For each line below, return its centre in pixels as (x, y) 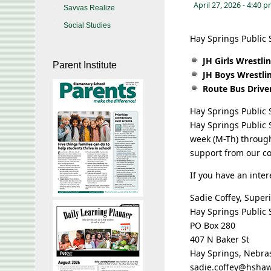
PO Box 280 (213, 225)
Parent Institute (85, 65)
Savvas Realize (89, 8)
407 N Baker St (220, 239)
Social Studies (87, 25)
